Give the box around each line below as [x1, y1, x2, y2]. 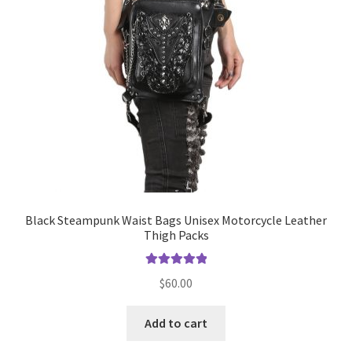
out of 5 [158, 286, 194, 298]
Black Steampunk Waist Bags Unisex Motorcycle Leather [25, 212, 327, 229]
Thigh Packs [143, 227, 209, 244]
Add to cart [145, 314, 207, 331]
